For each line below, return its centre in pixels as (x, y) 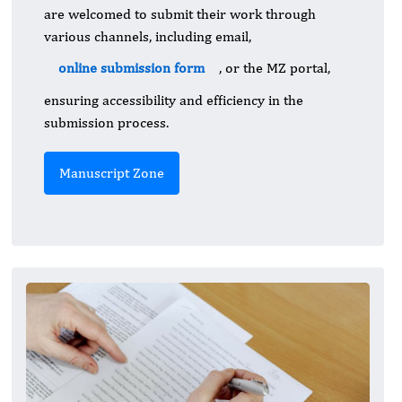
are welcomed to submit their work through (180, 14)
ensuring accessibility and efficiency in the (174, 100)
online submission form (131, 68)
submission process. (106, 123)
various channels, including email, (148, 37)
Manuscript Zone (112, 173)
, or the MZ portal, (275, 68)
